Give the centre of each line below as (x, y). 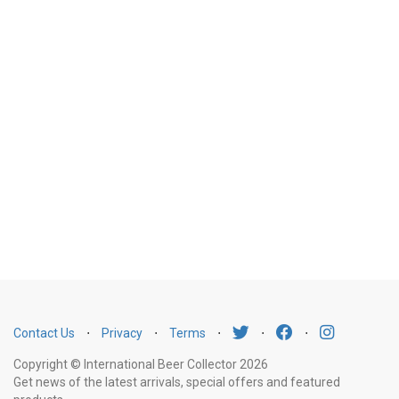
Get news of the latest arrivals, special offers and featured (177, 382)
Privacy (122, 333)
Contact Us (44, 333)
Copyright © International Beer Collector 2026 (141, 364)
